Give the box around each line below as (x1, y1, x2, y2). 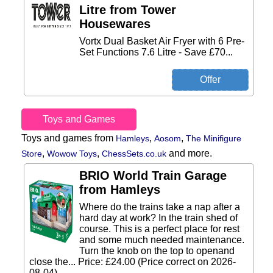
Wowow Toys (47, 149, 97, 158)
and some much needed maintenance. (79, 235, 244, 245)
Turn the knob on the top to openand (79, 246, 235, 256)
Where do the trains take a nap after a (79, 202, 240, 212)
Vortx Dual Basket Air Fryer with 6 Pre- (79, 36, 244, 46)
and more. (166, 148, 212, 158)
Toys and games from (21, 133, 116, 143)
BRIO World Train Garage (79, 169, 227, 182)
